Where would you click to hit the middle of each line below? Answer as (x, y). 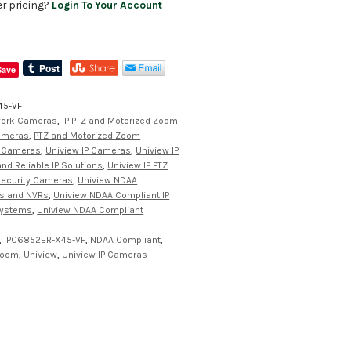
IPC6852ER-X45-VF (45, 239)
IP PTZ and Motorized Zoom (120, 120)
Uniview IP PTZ (138, 165)
